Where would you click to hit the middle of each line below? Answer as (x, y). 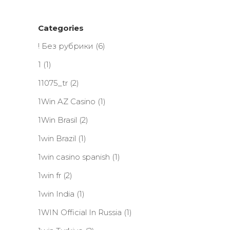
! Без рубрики (66, 46)
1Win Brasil (57, 120)
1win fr (50, 175)
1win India (56, 194)
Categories (61, 28)
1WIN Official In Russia (80, 212)
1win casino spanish (74, 157)
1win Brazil (57, 138)
